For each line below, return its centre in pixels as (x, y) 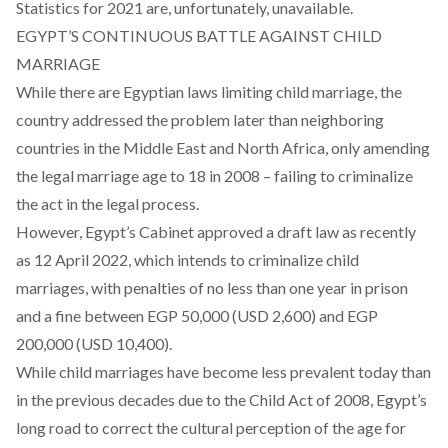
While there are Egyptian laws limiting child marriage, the (209, 91)
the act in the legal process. (107, 203)
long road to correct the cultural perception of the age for (211, 427)
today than (393, 371)
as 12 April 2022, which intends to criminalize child (187, 259)
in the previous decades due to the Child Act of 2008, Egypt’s (221, 399)
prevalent (322, 371)
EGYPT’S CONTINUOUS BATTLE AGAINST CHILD (199, 35)
